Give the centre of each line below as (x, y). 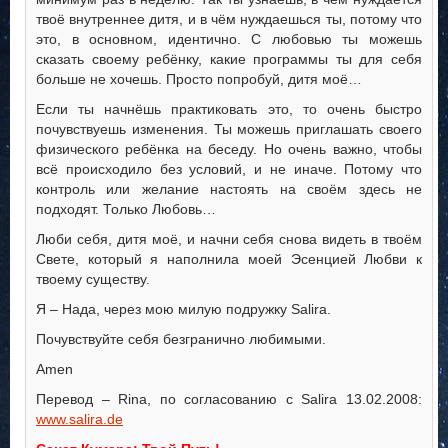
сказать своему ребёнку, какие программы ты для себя (229, 59)
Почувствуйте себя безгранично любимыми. (181, 339)
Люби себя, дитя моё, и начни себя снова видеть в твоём (229, 239)
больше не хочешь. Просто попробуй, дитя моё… (199, 79)
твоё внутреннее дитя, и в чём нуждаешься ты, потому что (229, 19)
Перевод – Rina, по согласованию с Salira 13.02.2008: (229, 399)
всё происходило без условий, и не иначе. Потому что (229, 169)
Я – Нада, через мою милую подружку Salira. (183, 309)
